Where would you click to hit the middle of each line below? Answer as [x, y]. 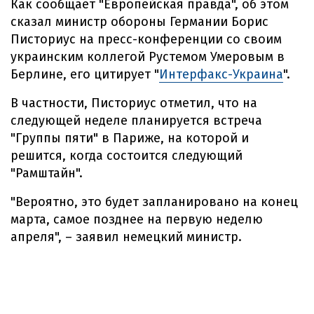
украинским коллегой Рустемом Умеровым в [148, 57]
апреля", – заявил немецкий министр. [126, 237]
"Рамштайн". [47, 173]
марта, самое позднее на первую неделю [137, 219]
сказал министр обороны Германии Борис [139, 22]
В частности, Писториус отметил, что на [134, 103]
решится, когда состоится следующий [127, 156]
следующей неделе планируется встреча [136, 121]
